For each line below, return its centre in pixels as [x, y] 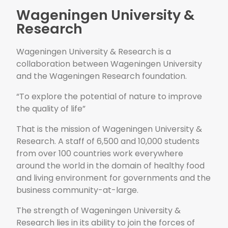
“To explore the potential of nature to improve [109, 97]
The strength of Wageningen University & [99, 211]
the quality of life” [51, 109]
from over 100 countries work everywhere [100, 154]
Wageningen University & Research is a [94, 52]
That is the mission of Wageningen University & [109, 129]
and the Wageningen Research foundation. [102, 76]
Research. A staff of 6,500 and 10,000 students [108, 141]
